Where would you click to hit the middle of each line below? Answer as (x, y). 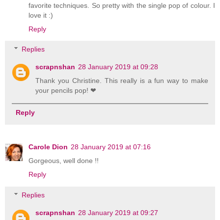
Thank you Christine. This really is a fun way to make (122, 81)
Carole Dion (48, 147)
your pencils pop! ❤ (66, 91)
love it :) (41, 15)
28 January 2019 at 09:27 (118, 212)
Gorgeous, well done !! (64, 161)
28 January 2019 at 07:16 (111, 147)
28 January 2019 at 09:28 (118, 67)
